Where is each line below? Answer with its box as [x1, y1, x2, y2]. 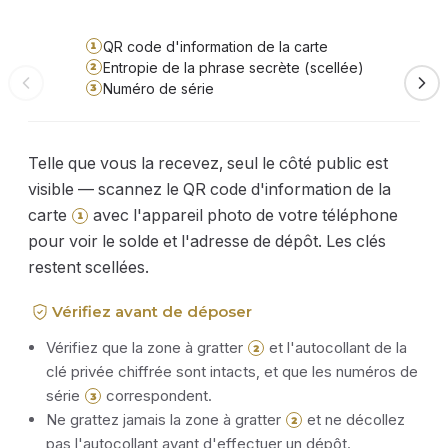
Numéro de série [102, 80, 214, 98]
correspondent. [102, 386, 212, 406]
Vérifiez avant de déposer [52, 302, 252, 322]
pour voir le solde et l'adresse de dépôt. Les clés [28, 231, 386, 252]
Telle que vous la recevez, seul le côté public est [28, 153, 388, 174]
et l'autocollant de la [265, 338, 407, 358]
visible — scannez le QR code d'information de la [28, 179, 391, 200]
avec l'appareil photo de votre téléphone [89, 205, 398, 226]
